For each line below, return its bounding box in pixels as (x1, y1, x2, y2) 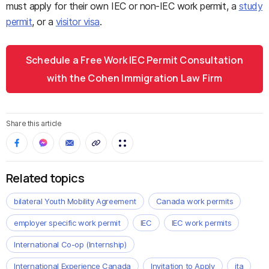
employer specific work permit (14, 218, 121, 228)
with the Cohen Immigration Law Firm (46, 71, 223, 85)
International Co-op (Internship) (14, 240, 127, 249)
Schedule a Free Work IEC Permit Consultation (26, 53, 243, 67)
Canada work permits (156, 196, 234, 206)
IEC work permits (171, 218, 232, 228)
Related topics (6, 170, 84, 186)
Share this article (6, 119, 62, 128)
